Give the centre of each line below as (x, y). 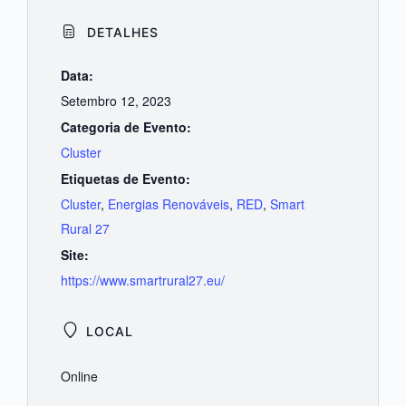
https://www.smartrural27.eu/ (142, 280)
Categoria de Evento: (126, 127)
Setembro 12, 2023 (116, 101)
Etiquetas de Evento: (125, 179)
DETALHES (120, 33)
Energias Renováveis (168, 204)
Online (79, 377)
